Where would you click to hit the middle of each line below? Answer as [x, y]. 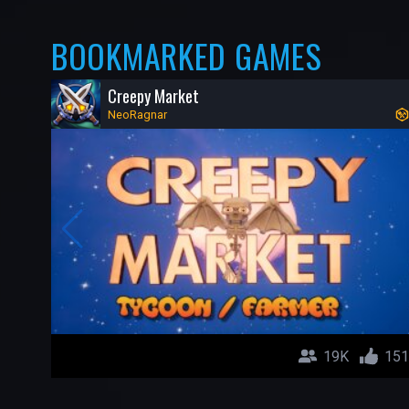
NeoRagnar [138, 114]
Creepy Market [154, 95]
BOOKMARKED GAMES [187, 55]
